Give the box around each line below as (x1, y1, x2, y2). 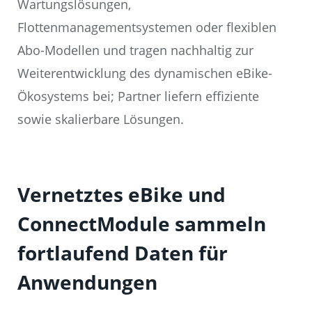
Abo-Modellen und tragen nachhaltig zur (17, 42, 253, 59)
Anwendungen (17, 269, 157, 296)
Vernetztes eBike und (17, 181, 226, 208)
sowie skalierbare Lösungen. (17, 111, 184, 128)
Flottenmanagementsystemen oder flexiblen (17, 19, 276, 36)
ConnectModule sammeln (17, 210, 266, 237)
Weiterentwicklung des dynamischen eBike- (17, 65, 272, 82)
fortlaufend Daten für (17, 240, 228, 267)
